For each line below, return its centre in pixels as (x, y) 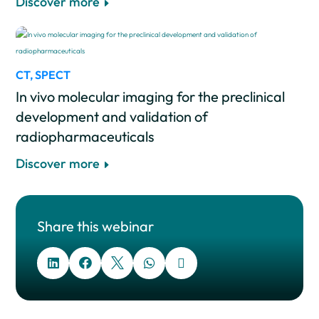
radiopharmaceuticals (85, 136)
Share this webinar (96, 226)
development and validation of (112, 116)
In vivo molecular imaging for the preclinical (151, 96)
